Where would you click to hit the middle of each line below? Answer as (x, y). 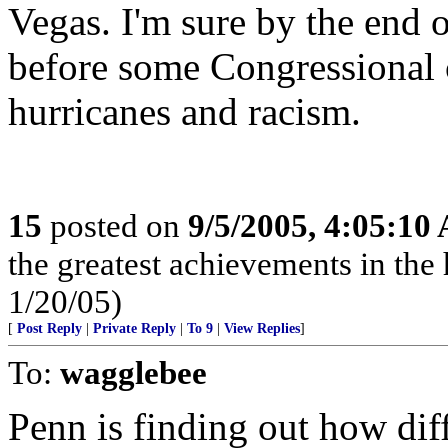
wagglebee (133, 372)
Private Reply (134, 328)
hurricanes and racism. (184, 111)
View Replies (262, 328)
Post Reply (49, 328)
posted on (115, 225)
